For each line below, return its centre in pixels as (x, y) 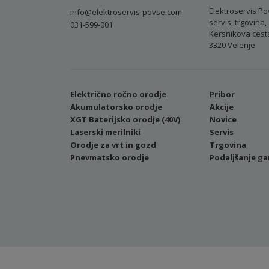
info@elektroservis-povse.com (126, 12)
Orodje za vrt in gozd (113, 145)
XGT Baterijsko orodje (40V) (125, 119)
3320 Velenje (232, 45)
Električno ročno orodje (118, 94)
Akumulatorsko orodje (116, 107)
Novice (223, 119)
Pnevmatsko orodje (110, 157)
